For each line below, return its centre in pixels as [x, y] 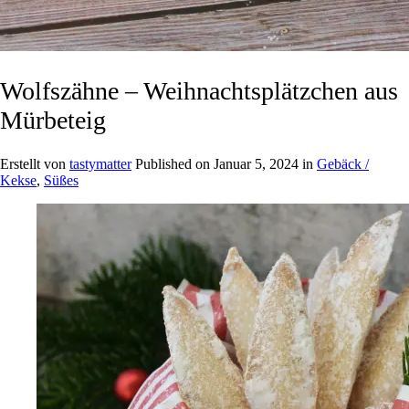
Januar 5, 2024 [256, 163]
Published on [174, 163]
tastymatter [100, 163]
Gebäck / [343, 163]
